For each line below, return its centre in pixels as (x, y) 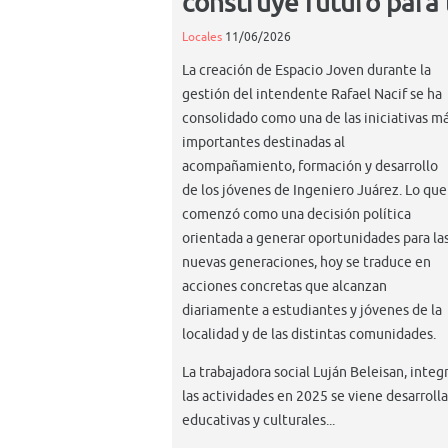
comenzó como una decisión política (296, 214)
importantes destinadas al (263, 142)
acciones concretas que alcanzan (284, 286)
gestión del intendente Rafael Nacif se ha (312, 94)
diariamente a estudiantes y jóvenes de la (312, 310)
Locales (202, 36)
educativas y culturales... (258, 420)
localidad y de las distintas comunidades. (309, 334)
